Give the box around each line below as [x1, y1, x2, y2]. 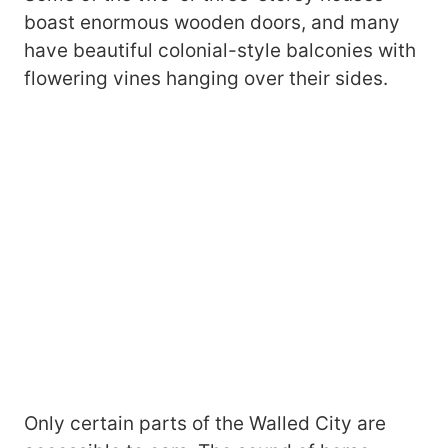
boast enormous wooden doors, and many [24, 10, 400, 34]
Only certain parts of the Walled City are [24, 411, 386, 435]
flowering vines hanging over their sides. [24, 66, 388, 90]
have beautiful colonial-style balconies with [24, 38, 416, 62]
